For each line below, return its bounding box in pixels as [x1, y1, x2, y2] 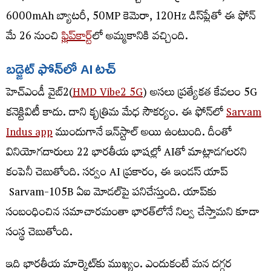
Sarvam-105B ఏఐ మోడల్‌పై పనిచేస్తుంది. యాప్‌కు [6, 181, 217, 206]
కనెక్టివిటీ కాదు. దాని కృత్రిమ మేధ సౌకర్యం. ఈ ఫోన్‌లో [6, 102, 226, 126]
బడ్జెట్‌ [6, 60, 35, 77]
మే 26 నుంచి [6, 25, 62, 50]
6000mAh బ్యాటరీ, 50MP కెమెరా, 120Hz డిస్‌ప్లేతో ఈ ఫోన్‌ [6, 5, 256, 30]
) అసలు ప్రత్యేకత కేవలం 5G [143, 82, 257, 106]
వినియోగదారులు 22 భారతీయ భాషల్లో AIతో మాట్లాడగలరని [6, 142, 247, 166]
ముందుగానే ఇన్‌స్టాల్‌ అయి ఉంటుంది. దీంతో [53, 122, 232, 146]
